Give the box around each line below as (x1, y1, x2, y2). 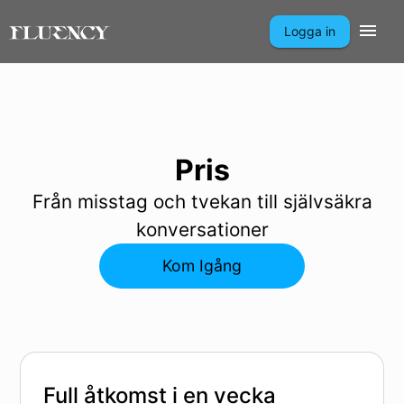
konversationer (135, 218, 269, 241)
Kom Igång (162, 256, 242, 275)
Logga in (284, 23, 335, 39)
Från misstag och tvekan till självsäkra (32, 190, 372, 213)
